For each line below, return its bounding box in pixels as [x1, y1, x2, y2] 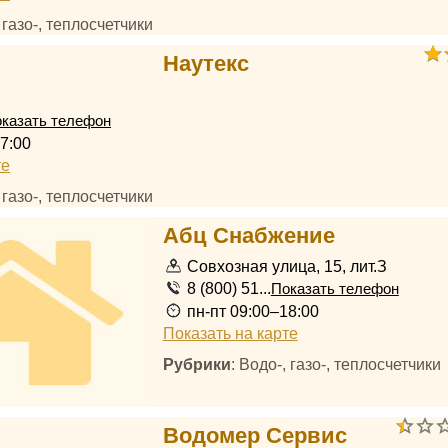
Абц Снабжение [162, 223, 335, 248]
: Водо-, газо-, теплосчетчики [230, 355, 441, 373]
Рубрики [162, 355, 231, 373]
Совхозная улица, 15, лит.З [186, 257, 387, 275]
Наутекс [162, 51, 249, 76]
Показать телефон [270, 281, 399, 297]
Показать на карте [162, 324, 298, 342]
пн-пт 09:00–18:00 [186, 302, 319, 320]
